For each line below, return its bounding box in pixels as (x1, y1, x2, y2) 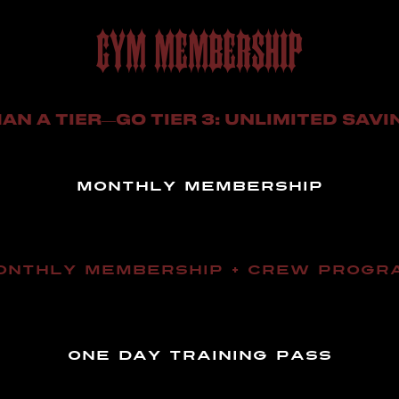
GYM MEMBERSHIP (96, 28, 303, 60)
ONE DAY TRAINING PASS (67, 351, 332, 362)
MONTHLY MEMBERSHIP (76, 182, 323, 192)
